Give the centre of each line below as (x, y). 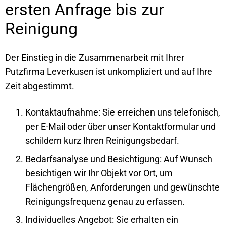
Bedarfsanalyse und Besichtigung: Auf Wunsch (119, 159)
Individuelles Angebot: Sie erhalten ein (102, 219)
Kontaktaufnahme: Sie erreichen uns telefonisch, (123, 112)
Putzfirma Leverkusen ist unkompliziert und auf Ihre (109, 71)
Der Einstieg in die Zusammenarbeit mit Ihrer (95, 57)
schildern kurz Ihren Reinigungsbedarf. (102, 140)
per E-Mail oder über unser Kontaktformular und (121, 126)
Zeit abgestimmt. (40, 86)
